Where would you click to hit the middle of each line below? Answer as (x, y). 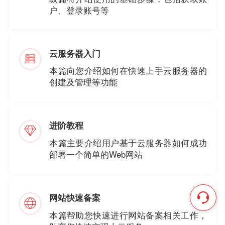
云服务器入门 (75, 53)
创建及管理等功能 (84, 82)
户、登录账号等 (79, 10)
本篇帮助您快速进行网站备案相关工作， (128, 215)
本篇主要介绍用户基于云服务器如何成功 (128, 143)
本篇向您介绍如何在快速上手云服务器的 (128, 71)
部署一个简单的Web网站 (96, 154)
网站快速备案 (75, 197)
